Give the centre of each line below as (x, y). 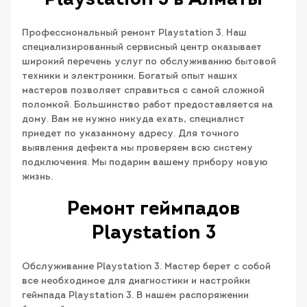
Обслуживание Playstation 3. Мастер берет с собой (146, 267)
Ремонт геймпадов (153, 210)
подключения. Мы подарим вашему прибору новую (145, 163)
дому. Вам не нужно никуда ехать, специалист (133, 120)
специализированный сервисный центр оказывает (142, 48)
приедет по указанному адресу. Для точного (131, 134)
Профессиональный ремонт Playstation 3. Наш (134, 34)
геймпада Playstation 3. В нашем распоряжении (135, 296)
